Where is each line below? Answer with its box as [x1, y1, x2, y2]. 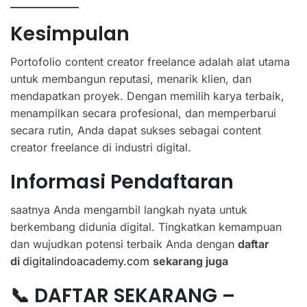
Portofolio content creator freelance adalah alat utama [10, 54, 290, 69]
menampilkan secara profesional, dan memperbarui [10, 106, 276, 120]
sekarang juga [153, 254, 228, 268]
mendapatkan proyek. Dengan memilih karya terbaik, [10, 88, 284, 103]
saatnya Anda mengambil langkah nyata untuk [10, 202, 247, 217]
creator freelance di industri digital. [10, 140, 191, 154]
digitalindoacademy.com [23, 254, 149, 268]
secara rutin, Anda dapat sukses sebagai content [10, 123, 261, 137]
